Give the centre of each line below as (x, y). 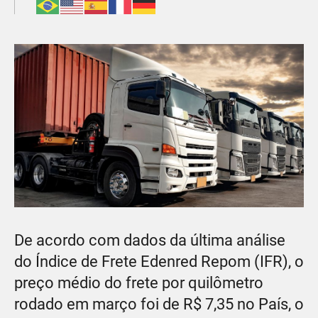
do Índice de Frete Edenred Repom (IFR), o (159, 261)
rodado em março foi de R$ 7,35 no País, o (159, 304)
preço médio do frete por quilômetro (139, 283)
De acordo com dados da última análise (150, 240)
